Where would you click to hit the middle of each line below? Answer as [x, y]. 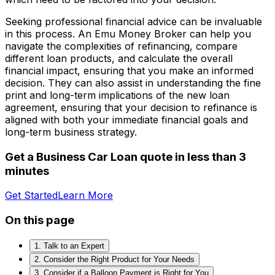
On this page [40, 220]
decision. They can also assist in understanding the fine [133, 83]
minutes [27, 171]
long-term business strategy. [71, 132]
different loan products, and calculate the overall [119, 58]
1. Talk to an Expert [69, 246]
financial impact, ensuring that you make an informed [129, 70]
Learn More [85, 196]
